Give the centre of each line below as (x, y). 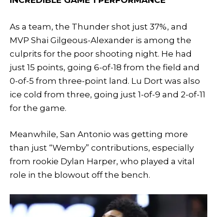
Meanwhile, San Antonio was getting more (99, 134)
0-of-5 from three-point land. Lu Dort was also (105, 81)
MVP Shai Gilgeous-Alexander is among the (101, 40)
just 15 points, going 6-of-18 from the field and (105, 67)
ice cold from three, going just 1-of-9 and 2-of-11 (108, 94)
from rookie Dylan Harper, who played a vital (102, 161)
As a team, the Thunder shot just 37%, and (99, 26)
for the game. (38, 108)
